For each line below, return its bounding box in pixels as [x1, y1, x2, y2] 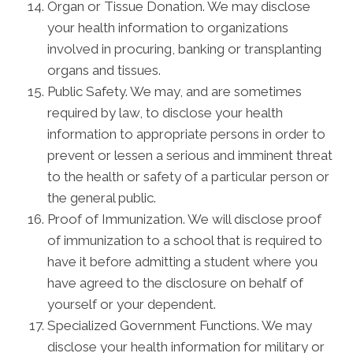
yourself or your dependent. [47, 296, 216, 312]
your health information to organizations [47, 20, 288, 35]
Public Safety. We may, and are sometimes [47, 84, 302, 99]
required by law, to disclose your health [47, 105, 283, 121]
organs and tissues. [47, 62, 161, 78]
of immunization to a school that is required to [47, 232, 322, 248]
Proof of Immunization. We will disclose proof [47, 211, 321, 227]
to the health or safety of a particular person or [47, 169, 329, 184]
